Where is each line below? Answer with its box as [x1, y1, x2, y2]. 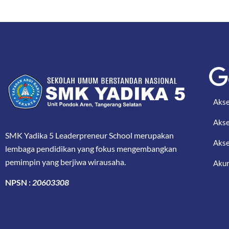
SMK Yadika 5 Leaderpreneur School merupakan [5, 130, 174, 140]
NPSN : [5, 177, 32, 188]
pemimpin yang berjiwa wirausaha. [5, 156, 126, 167]
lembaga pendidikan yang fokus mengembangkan [5, 143, 177, 153]
